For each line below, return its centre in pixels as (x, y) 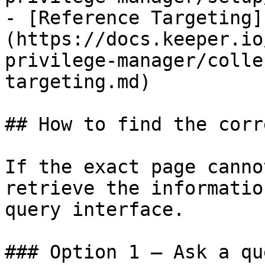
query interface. (95, 209)
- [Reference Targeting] (134, 18)
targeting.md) (78, 82)
